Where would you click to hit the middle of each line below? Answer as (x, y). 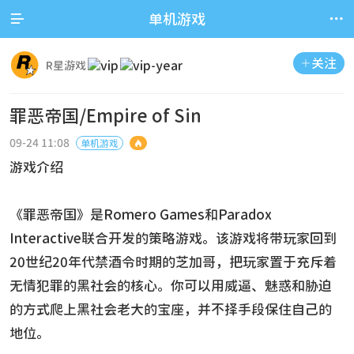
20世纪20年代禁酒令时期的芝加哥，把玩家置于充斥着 (173, 262)
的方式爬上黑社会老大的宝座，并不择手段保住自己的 (171, 309)
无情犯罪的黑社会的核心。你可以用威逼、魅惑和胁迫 (171, 286)
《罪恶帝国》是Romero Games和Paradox (141, 215)
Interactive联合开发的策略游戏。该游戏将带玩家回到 (173, 238)
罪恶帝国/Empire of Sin (105, 116)
